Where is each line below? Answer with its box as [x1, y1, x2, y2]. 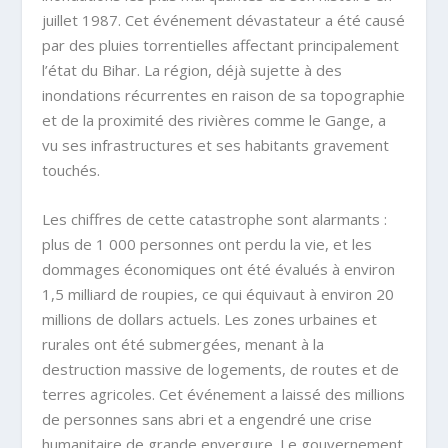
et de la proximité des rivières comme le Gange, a [42, 110, 387, 131]
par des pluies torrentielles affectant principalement [42, 35, 400, 56]
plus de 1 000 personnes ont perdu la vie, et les [42, 234, 373, 255]
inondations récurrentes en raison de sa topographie [42, 85, 406, 106]
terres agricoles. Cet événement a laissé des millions [42, 384, 406, 405]
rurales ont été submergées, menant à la [42, 334, 325, 355]
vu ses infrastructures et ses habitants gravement [42, 135, 390, 156]
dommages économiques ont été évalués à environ [42, 259, 396, 280]
